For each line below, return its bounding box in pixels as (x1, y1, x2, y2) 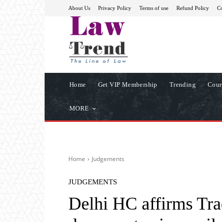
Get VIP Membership (98, 80, 158, 88)
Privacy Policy (98, 4, 131, 11)
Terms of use (139, 4, 168, 11)
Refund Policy (176, 4, 209, 11)
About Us (68, 4, 90, 11)
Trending (169, 80, 196, 88)
